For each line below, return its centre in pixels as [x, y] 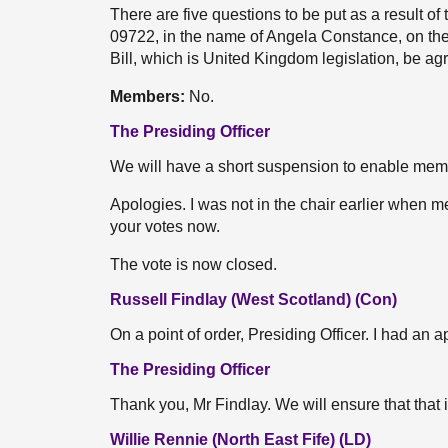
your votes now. [165, 226]
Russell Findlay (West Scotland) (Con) [253, 299]
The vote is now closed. [193, 264]
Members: [149, 96]
